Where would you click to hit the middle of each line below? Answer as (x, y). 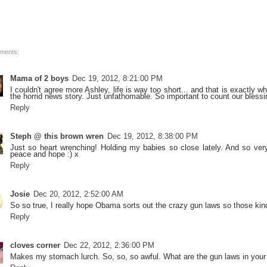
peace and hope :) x (44, 154)
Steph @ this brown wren (57, 136)
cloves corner (35, 245)
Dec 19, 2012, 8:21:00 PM (117, 78)
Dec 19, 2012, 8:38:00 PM (153, 136)
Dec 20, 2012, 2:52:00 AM (78, 194)
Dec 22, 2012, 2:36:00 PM (109, 245)
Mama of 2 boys (39, 78)
